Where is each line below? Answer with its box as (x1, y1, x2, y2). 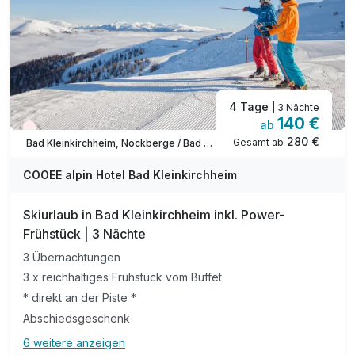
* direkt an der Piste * (23, 291, 136, 305)
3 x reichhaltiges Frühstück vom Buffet (23, 270, 222, 284)
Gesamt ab (233, 136, 284, 149)
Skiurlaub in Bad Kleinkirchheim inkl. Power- (23, 207, 284, 223)
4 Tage (229, 100, 272, 114)
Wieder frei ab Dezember (32, 124, 151, 137)
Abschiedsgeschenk (23, 311, 130, 325)
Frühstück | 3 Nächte (23, 226, 146, 242)
